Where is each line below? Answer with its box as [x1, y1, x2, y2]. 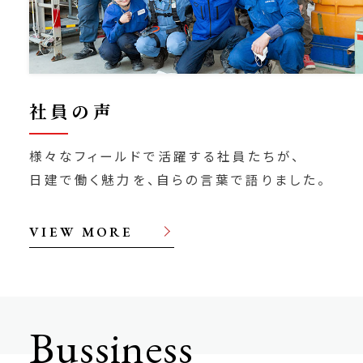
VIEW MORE [28, 222, 133, 241]
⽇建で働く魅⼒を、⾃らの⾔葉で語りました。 [28, 169, 327, 188]
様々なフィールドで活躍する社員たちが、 [28, 146, 301, 164]
